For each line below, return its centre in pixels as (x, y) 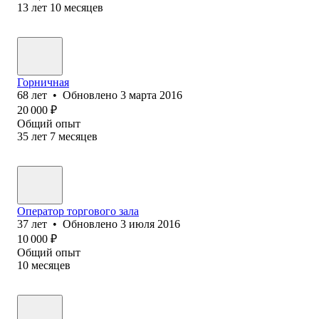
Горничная (43, 82)
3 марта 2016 (151, 95)
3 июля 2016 (150, 224)
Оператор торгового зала (78, 211)
